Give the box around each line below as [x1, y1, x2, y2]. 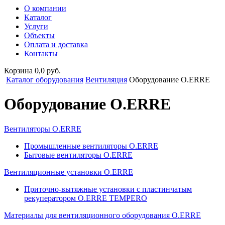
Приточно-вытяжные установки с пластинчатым [24, 184, 192, 193]
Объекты [24, 31, 55, 40]
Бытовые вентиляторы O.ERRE [24, 150, 133, 159]
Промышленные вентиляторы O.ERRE [24, 141, 158, 150]
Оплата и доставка [24, 40, 88, 49]
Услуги [24, 22, 48, 31]
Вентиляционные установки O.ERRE [4, 167, 133, 176]
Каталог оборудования [6, 75, 83, 84]
